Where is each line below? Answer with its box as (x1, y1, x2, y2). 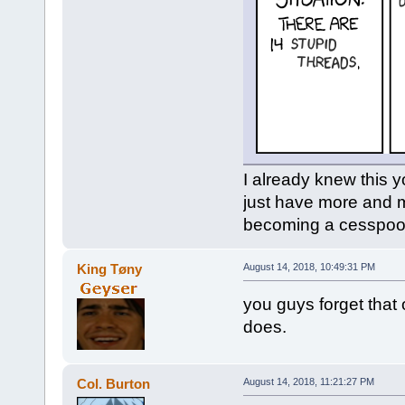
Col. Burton (77, 375, 151, 391)
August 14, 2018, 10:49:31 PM (242, 260, 375, 272)
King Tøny (77, 260, 143, 277)
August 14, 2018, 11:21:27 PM (242, 375, 374, 387)
